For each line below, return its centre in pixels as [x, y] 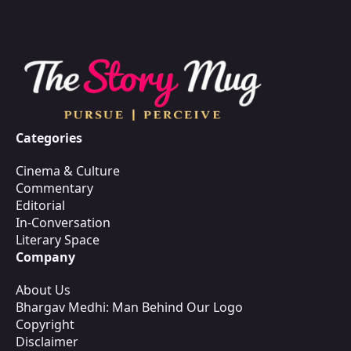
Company [45, 257]
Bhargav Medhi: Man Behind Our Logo [129, 307]
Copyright [45, 324]
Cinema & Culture [68, 170]
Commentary [54, 188]
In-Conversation [63, 222]
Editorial [40, 205]
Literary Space [58, 239]
